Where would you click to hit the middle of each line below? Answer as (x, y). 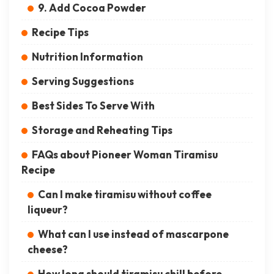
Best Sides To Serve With (93, 106)
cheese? (48, 250)
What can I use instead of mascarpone (133, 234)
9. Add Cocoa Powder (92, 8)
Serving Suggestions (83, 81)
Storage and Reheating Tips (102, 130)
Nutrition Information (87, 57)
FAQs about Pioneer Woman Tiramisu (125, 155)
